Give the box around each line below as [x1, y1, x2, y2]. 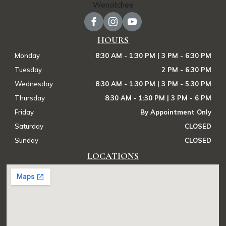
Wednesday [15, 79, 53, 88]
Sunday [15, 136, 39, 144]
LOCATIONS [87, 150, 139, 161]
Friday [15, 107, 34, 116]
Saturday [15, 122, 44, 130]
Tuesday [15, 65, 42, 74]
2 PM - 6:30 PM [161, 65, 211, 74]
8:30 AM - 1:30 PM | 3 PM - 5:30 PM [95, 79, 211, 88]
